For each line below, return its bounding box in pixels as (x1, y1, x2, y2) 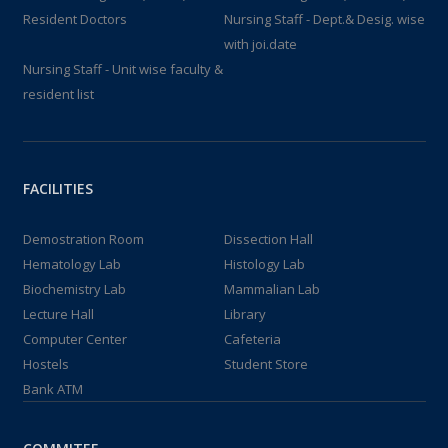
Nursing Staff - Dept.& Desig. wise (224, 10, 425, 28)
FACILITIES (22, 179, 93, 198)
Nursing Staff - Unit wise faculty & (22, 60, 223, 78)
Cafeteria (224, 330, 281, 348)
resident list (22, 85, 94, 103)
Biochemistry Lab (22, 280, 126, 298)
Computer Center (22, 330, 127, 348)
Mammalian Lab (224, 280, 320, 298)
